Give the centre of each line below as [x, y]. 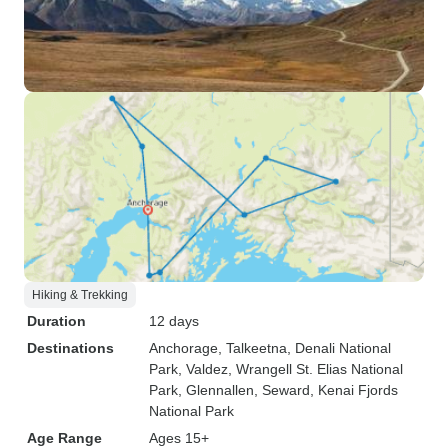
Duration [56, 321]
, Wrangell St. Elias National [315, 369]
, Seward [282, 390]
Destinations [70, 348]
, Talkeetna [252, 348]
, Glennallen [216, 390]
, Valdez [203, 369]
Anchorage [183, 348]
